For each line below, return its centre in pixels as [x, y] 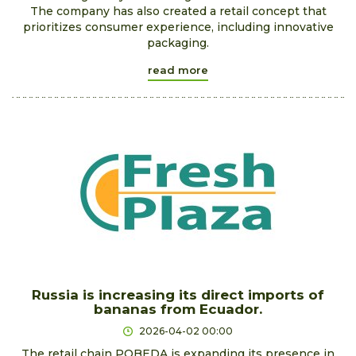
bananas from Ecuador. [178, 309]
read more [178, 70]
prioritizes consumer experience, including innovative [178, 27]
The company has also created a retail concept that [178, 11]
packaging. [178, 43]
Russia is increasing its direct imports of [178, 294]
